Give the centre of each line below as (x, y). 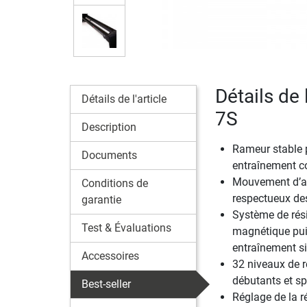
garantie (101, 200)
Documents (109, 156)
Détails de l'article (124, 99)
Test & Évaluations (126, 228)
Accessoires (110, 256)
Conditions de (115, 184)
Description (109, 127)
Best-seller (106, 284)
